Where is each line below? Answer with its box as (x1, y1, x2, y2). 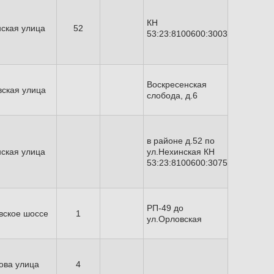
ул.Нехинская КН (147, 147, 215, 157)
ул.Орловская (147, 214, 202, 224)
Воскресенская (147, 80, 207, 89)
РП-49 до (147, 203, 183, 213)
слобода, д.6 (147, 91, 198, 100)
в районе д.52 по (147, 136, 215, 146)
